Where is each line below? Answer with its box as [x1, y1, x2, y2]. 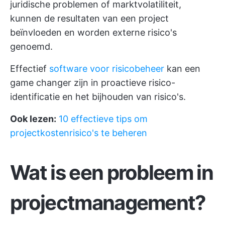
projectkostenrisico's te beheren [10, 128, 147, 138]
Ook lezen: [10, 114, 56, 124]
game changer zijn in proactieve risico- [10, 77, 175, 88]
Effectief [10, 63, 49, 74]
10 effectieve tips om [59, 114, 148, 124]
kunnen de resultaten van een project [10, 13, 169, 24]
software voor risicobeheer [49, 63, 164, 74]
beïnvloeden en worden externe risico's [10, 27, 177, 38]
